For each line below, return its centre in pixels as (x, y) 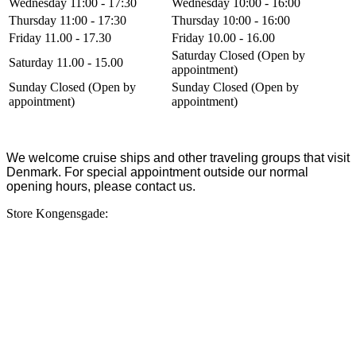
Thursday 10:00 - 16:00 (231, 20)
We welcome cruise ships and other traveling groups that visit (178, 157)
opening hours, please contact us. (101, 186)
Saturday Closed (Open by (238, 55)
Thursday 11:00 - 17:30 (68, 20)
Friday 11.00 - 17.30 (60, 37)
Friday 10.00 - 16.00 (223, 37)
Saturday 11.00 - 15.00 (66, 62)
